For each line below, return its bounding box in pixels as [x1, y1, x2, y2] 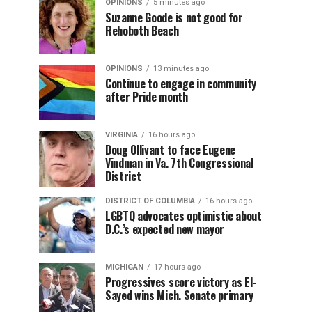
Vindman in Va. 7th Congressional [105, 155, 253, 171]
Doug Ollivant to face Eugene [105, 141, 236, 158]
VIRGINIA [105, 130, 138, 139]
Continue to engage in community [105, 75, 257, 92]
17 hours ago [154, 263, 201, 272]
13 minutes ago [153, 64, 209, 73]
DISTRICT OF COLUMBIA [105, 196, 195, 205]
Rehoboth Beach [105, 22, 179, 39]
